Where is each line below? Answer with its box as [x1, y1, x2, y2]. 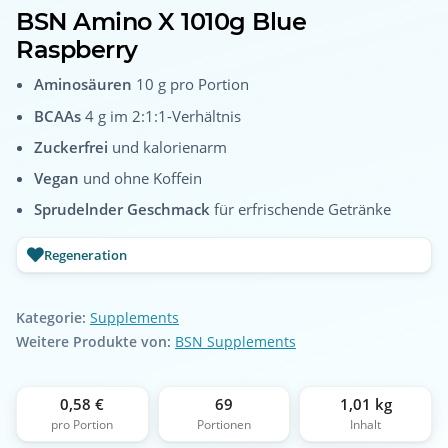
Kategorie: [16, 307, 90, 327]
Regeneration [44, 245, 128, 264]
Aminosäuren [34, 74, 133, 95]
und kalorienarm [108, 136, 228, 157]
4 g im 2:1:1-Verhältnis [81, 105, 242, 126]
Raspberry [16, 35, 138, 65]
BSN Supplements [175, 332, 296, 352]
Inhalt [350, 416, 382, 432]
